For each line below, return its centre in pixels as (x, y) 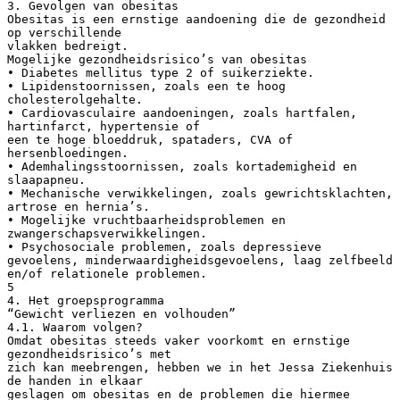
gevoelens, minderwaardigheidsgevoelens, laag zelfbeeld (200, 260)
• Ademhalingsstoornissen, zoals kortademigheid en (182, 166)
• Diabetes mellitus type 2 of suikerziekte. (161, 72)
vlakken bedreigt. (68, 46)
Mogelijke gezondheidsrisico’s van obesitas (157, 59)
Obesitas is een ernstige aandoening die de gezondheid (196, 19)
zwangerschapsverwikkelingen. (107, 233)
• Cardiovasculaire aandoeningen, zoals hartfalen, (182, 112)
